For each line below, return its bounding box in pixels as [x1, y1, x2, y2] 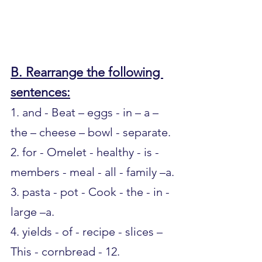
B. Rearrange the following [11, 64, 163, 80]
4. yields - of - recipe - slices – [11, 224, 166, 239]
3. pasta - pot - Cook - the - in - [11, 184, 173, 199]
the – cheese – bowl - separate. [11, 125, 171, 139]
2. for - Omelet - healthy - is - [11, 144, 162, 159]
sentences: [11, 84, 70, 100]
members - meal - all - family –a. [11, 164, 174, 179]
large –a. [11, 204, 54, 219]
